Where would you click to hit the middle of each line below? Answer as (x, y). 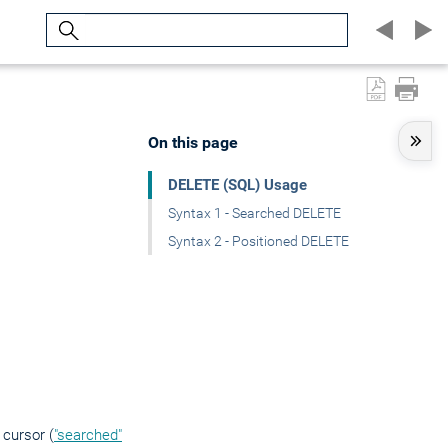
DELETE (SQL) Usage (237, 185)
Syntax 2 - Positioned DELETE (258, 241)
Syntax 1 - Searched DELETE (254, 213)
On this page (193, 142)
